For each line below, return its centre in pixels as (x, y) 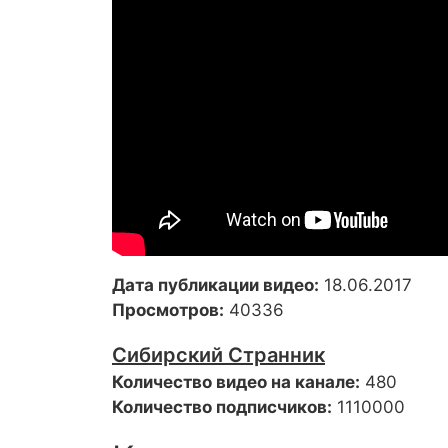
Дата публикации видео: (215, 285)
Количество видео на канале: (236, 382)
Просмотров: (168, 310)
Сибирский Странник (218, 355)
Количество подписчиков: (222, 407)
